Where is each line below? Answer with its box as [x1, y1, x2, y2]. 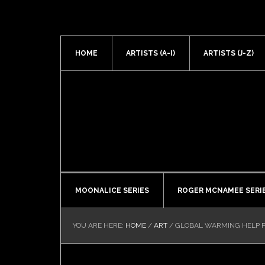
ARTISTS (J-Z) [203, 49, 254, 57]
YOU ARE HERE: [73, 221, 125, 230]
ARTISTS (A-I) [126, 49, 175, 57]
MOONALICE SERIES [75, 186, 149, 195]
